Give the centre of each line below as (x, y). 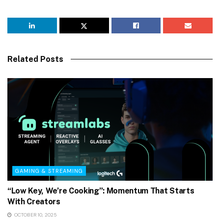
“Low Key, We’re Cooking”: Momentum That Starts (101, 191)
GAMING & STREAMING (49, 171)
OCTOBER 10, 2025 (35, 215)
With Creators (34, 201)
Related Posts (35, 59)
